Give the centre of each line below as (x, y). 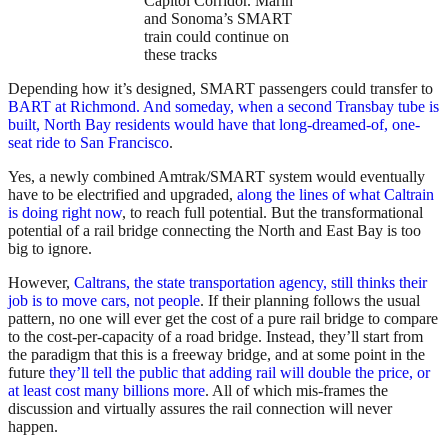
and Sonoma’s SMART (218, 19)
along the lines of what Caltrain (335, 195)
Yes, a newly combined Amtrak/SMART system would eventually (216, 177)
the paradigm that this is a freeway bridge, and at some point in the (216, 355)
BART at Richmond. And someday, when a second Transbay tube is (223, 107)
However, (41, 283)
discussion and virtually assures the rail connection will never (200, 409)
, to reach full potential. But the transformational (272, 213)
